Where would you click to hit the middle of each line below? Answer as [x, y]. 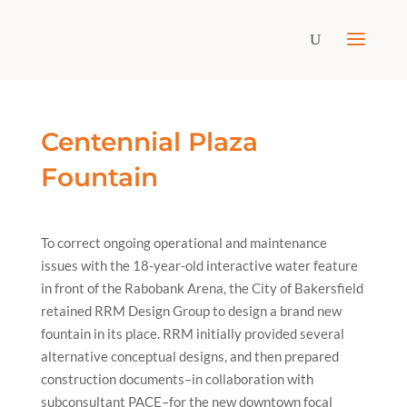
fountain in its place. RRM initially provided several [192, 333]
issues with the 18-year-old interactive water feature [199, 265]
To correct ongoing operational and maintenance [184, 243]
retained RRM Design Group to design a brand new [191, 311]
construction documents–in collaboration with [177, 379]
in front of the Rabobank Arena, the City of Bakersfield [202, 288]
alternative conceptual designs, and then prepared [189, 356]
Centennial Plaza [149, 142]
